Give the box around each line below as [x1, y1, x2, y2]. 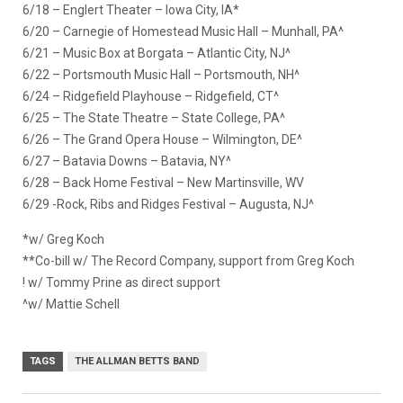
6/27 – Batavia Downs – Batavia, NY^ [22, 154, 231, 169]
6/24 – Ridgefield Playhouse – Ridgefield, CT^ [22, 89, 279, 104]
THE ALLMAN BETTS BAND [75, 355, 200, 368]
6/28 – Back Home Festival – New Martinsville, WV [22, 175, 304, 191]
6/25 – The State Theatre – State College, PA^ [22, 111, 285, 126]
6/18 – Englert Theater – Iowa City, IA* [22, 3, 239, 18]
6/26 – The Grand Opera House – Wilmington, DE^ [22, 132, 302, 148]
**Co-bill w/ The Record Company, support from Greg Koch [22, 254, 354, 269]
